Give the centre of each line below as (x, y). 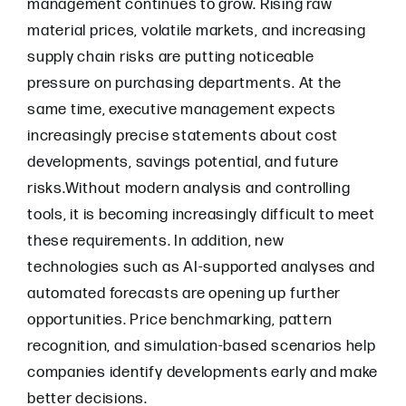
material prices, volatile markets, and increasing (197, 31)
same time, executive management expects (182, 110)
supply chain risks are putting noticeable (171, 57)
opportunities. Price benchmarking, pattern (180, 320)
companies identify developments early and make (203, 372)
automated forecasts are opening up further (184, 294)
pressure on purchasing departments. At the (185, 83)
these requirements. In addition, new (156, 241)
